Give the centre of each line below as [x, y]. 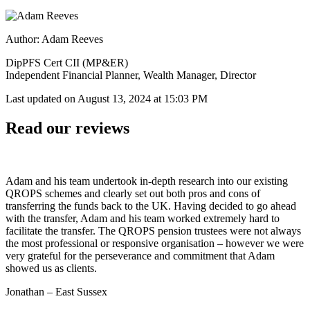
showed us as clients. [51, 268]
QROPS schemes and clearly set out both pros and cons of [133, 194]
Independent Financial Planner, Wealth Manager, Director [131, 75]
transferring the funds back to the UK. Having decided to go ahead [151, 206]
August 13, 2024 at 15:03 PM [143, 99]
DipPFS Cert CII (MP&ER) [67, 63]
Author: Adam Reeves [54, 39]
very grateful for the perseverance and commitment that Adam [140, 256]
